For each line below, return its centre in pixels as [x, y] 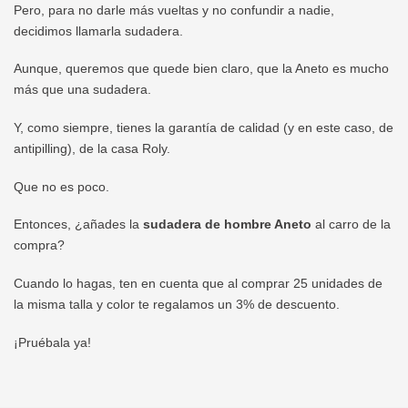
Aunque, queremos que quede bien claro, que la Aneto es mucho [201, 69]
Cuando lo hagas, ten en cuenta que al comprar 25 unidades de [198, 284]
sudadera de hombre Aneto [227, 224]
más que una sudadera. [82, 90]
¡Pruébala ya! [52, 342]
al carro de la [351, 224]
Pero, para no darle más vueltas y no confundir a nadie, [174, 10]
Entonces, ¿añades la [78, 224]
